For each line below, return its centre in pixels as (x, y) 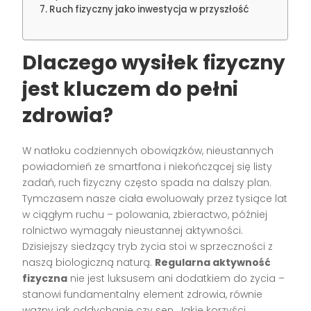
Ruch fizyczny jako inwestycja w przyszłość (150, 10)
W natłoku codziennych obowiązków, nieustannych (148, 151)
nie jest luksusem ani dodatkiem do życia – (176, 279)
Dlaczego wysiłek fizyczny (154, 63)
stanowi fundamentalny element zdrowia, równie (143, 295)
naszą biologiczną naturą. (89, 263)
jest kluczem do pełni (131, 90)
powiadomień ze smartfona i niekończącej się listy (148, 167)
